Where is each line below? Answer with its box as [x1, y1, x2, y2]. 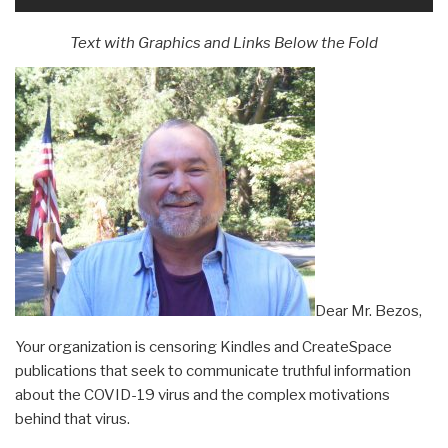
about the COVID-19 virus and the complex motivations [15, 385, 390, 404]
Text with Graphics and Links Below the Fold [70, 33, 378, 52]
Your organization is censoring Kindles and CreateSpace [15, 337, 392, 356]
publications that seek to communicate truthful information [15, 361, 411, 380]
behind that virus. [15, 409, 130, 428]
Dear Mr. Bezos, [315, 301, 422, 320]
